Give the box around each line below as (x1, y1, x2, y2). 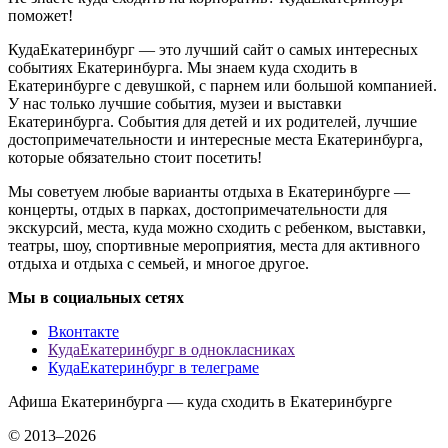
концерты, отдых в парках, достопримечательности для (8, 200, 387, 218)
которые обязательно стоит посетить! (8, 148, 262, 166)
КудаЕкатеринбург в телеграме (48, 358, 259, 376)
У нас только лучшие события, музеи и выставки (8, 94, 342, 112)
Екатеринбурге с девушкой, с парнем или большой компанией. (8, 76, 437, 94)
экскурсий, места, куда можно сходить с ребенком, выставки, (8, 218, 426, 236)
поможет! (8, 6, 73, 24)
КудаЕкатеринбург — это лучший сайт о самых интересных (8, 40, 418, 58)
